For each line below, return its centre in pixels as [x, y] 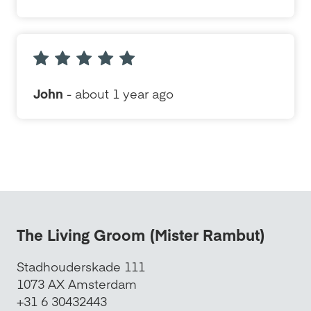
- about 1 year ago [118, 93]
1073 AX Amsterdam [77, 284]
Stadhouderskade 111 [81, 266]
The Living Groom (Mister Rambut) [141, 235]
